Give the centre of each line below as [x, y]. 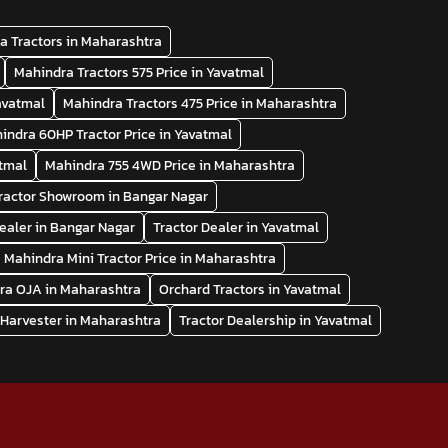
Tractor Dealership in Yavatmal [276, 320]
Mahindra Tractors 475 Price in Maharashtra [200, 103]
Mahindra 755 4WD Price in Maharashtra [170, 165]
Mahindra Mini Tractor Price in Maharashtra [140, 258]
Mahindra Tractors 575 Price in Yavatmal [139, 72]
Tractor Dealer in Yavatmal [236, 227]
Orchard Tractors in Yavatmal [250, 289]
